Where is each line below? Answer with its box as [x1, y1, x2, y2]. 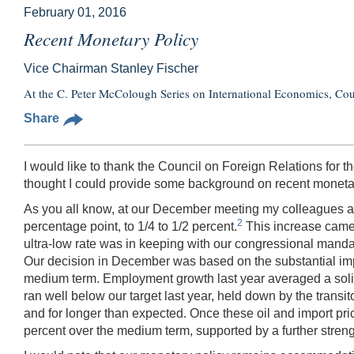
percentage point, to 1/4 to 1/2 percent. [24, 219, 237, 233]
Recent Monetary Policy [24, 25, 198, 51]
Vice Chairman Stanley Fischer [24, 61, 198, 75]
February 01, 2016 [24, 5, 126, 19]
